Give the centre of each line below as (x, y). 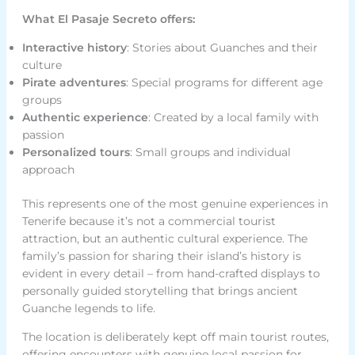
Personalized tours (76, 153)
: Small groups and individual (210, 153)
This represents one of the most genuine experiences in (175, 204)
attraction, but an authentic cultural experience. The (164, 239)
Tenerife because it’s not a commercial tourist (149, 221)
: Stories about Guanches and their (222, 48)
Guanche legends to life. (88, 309)
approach (48, 170)
